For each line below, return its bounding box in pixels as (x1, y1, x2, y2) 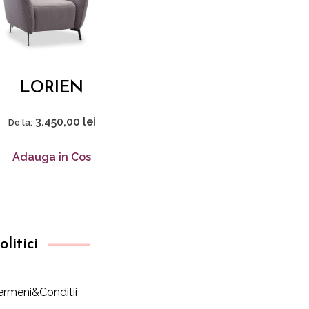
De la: (8, 117, 32, 128)
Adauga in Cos (12, 150, 92, 164)
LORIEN (20, 79, 84, 97)
